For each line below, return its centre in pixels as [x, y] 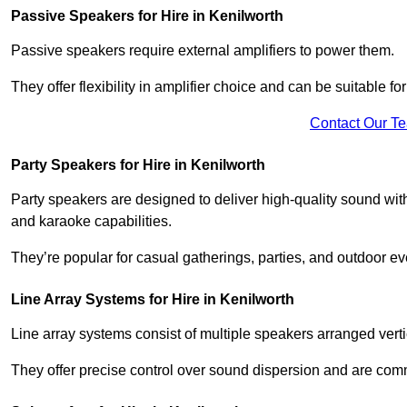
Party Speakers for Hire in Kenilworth [138, 164]
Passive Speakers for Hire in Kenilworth [147, 15]
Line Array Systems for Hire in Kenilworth [153, 299]
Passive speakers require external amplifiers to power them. [203, 50]
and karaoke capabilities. [91, 221]
